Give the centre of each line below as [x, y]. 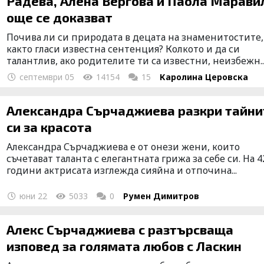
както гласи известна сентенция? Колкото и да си [123, 49]
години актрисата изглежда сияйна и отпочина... [122, 170]
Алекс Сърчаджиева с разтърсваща [120, 229]
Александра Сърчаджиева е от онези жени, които [123, 146]
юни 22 [32, 196]
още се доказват [60, 17]
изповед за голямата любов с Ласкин [124, 245]
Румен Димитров [161, 196]
